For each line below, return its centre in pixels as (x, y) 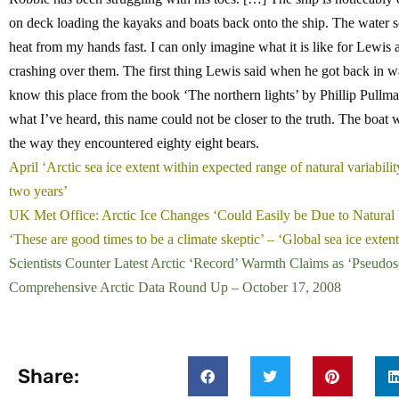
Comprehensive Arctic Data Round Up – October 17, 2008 (175, 288)
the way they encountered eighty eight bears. (134, 143)
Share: (49, 376)
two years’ (38, 191)
